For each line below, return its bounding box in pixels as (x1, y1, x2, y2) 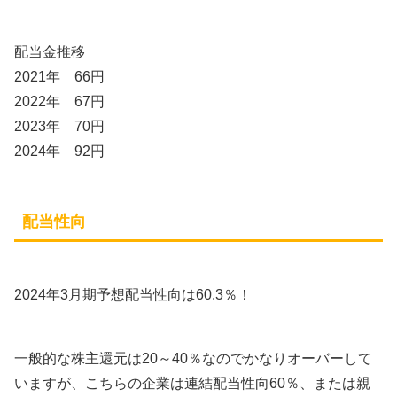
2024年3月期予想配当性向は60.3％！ (14, 286, 252, 302)
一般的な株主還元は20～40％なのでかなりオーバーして (14, 351, 372, 367)
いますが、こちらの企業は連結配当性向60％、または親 (14, 376, 370, 392)
